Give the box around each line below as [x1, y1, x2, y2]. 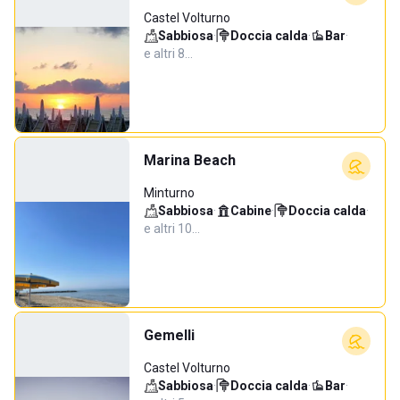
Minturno [144, 186, 195, 200]
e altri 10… [144, 221, 200, 236]
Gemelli [144, 327, 195, 344]
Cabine [230, 204, 271, 218]
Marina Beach [144, 152, 236, 169]
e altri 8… [144, 46, 193, 61]
